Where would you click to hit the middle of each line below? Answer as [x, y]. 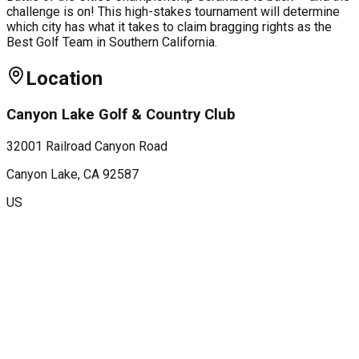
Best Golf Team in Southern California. [112, 42]
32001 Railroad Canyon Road [87, 146]
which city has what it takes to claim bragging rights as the [169, 27]
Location [64, 79]
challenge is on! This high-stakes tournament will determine [173, 12]
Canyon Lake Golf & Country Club [121, 115]
